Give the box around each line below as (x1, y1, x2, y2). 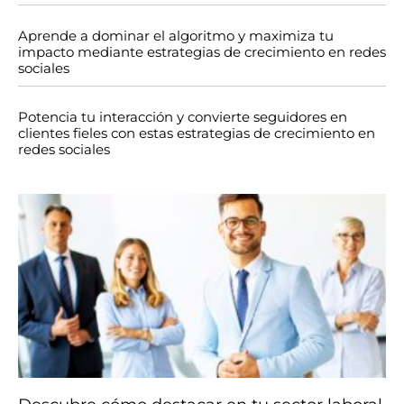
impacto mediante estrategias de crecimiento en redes (18, 43, 386, 61)
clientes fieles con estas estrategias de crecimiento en (18, 124, 375, 142)
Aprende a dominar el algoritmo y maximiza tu (18, 27, 334, 45)
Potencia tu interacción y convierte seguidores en (18, 108, 347, 126)
